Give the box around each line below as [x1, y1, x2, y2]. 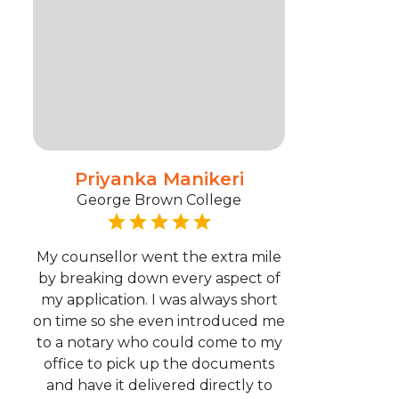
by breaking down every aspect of [37, 270, 281, 287]
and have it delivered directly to [45, 377, 273, 394]
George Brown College [77, 191, 242, 208]
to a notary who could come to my [36, 334, 282, 351]
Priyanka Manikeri [74, 168, 244, 190]
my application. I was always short [40, 291, 278, 308]
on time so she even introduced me [33, 313, 286, 330]
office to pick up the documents [44, 355, 275, 372]
